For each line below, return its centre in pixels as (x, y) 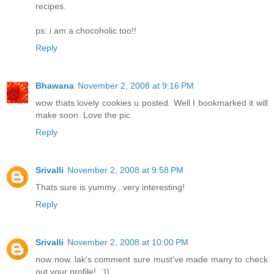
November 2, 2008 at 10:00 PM (128, 242)
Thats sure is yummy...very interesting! (110, 187)
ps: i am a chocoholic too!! (86, 30)
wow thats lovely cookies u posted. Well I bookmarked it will (152, 102)
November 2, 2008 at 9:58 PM (125, 170)
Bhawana (55, 85)
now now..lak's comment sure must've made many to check (152, 259)
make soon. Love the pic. (84, 115)
